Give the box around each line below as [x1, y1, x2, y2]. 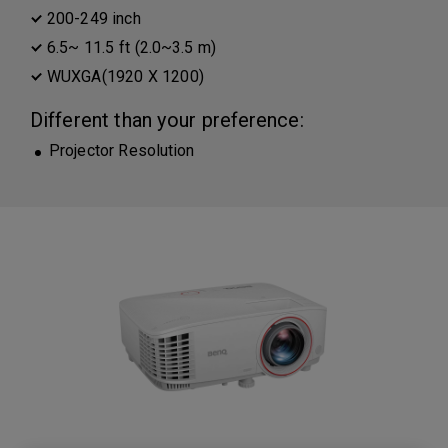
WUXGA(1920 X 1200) [47, 67, 204, 86]
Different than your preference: [30, 108, 304, 132]
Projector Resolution [49, 141, 195, 160]
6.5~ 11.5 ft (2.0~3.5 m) [47, 38, 217, 57]
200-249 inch [47, 9, 141, 28]
